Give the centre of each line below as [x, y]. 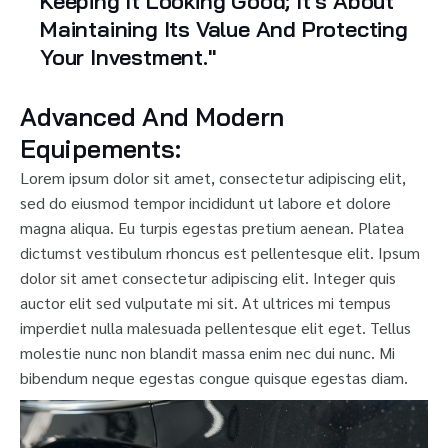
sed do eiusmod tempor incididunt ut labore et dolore [205, 202]
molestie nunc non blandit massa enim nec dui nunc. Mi [207, 352]
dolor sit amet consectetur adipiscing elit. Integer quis [208, 277]
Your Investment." [128, 56]
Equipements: [100, 148]
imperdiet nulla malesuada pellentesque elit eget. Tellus [215, 327]
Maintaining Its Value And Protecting [224, 28]
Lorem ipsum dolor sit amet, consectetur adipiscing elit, [213, 177]
